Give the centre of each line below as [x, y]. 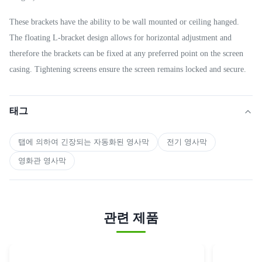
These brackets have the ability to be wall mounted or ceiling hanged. [124, 22]
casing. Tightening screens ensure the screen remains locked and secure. [128, 70]
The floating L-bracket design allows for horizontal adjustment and [120, 38]
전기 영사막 [187, 142]
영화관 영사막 [42, 161]
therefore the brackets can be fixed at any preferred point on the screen [126, 54]
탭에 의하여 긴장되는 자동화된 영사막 [84, 142]
